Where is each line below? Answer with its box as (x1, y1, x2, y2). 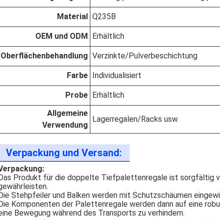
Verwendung (42, 120, 88, 130)
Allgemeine (47, 109, 88, 118)
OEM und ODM (35, 31, 88, 41)
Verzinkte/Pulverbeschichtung (92, 51, 197, 60)
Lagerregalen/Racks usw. (92, 114, 179, 124)
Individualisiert (92, 71, 141, 80)
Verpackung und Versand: (6, 147, 122, 159)
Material (57, 12, 88, 21)
